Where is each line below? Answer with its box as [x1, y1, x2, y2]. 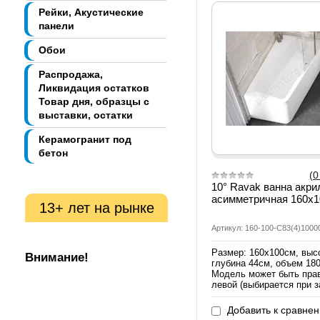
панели [39, 20, 74, 32]
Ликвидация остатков [39, 82, 149, 94]
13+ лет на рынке [39, 200, 154, 216]
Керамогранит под [39, 134, 131, 146]
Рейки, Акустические [39, 6, 144, 19]
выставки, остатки [39, 109, 133, 121]
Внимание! [25, 251, 89, 265]
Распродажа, [39, 69, 103, 81]
